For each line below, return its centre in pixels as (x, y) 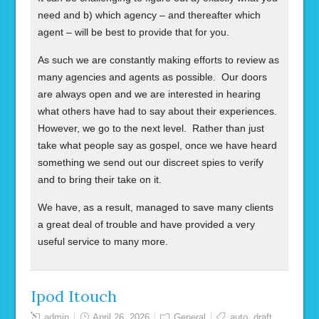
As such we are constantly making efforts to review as (159, 60)
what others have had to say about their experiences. (158, 111)
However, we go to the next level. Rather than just (151, 128)
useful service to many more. (103, 241)
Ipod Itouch (73, 296)
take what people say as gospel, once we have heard (158, 145)
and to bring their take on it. (100, 179)
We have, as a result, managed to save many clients (156, 207)
